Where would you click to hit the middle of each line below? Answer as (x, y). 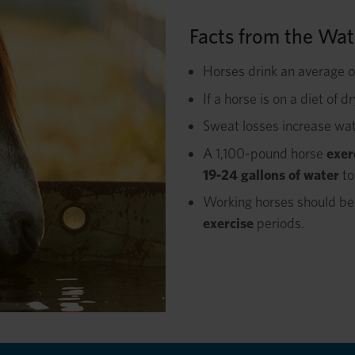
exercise (228, 223)
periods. (279, 223)
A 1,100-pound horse (265, 153)
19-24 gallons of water (271, 174)
